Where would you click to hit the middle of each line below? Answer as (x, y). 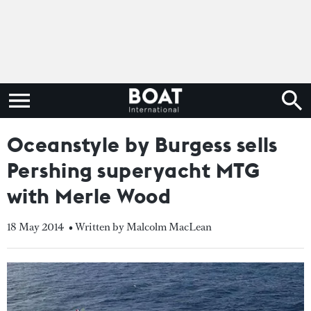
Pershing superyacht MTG (134, 170)
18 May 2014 (35, 227)
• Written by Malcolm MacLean (140, 227)
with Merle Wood (89, 196)
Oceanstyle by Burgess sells (142, 144)
